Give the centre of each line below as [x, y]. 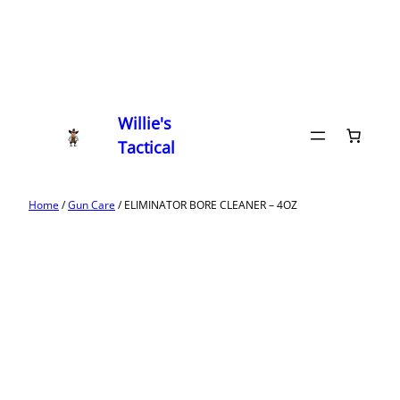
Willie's [145, 123]
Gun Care [92, 205]
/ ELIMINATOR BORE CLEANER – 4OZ [206, 205]
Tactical [147, 147]
